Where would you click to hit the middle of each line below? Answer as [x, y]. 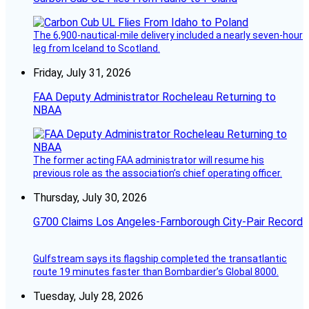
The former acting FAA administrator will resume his [149, 160]
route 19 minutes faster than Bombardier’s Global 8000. [156, 271]
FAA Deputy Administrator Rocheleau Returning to [154, 97]
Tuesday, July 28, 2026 [88, 296]
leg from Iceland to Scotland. [97, 48]
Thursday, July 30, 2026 [90, 197]
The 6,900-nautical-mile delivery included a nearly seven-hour [168, 35]
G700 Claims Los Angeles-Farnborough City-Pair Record [168, 221]
